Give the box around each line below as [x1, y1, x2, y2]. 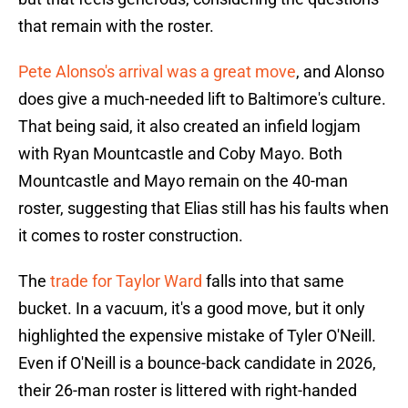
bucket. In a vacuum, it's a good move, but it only [18, 299, 365, 319]
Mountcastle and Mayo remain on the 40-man [18, 171, 348, 191]
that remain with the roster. [18, 16, 214, 36]
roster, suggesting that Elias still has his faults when [18, 199, 389, 219]
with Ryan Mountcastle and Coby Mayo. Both [18, 144, 342, 164]
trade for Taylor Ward [46, 271, 202, 291]
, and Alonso [296, 62, 384, 82]
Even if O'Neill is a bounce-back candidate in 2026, [18, 353, 376, 373]
